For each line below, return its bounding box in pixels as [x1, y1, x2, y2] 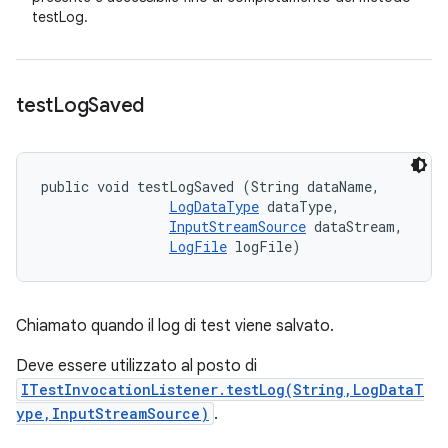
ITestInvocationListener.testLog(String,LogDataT [21, 380, 424, 399]
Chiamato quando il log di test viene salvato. [16, 316, 334, 336]
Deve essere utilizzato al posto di [16, 356, 257, 376]
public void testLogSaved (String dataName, [41, 177, 388, 196]
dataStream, [306, 217, 411, 236]
